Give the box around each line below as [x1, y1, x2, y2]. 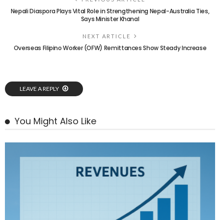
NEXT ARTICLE [82, 33, 131, 40]
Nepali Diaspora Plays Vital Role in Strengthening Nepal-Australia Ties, [10, 7, 210, 16]
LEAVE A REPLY [20, 85, 60, 93]
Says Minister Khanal [81, 15, 139, 24]
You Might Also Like [15, 115, 96, 128]
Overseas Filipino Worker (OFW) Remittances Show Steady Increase [13, 44, 207, 53]
